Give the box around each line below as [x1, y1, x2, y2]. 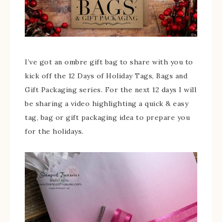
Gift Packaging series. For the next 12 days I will [25, 85, 196, 95]
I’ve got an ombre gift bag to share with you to [25, 57, 193, 67]
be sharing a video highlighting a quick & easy [25, 99, 188, 109]
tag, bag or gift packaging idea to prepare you [25, 113, 190, 122]
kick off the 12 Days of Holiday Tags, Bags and [25, 71, 187, 81]
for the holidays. [25, 127, 84, 136]
